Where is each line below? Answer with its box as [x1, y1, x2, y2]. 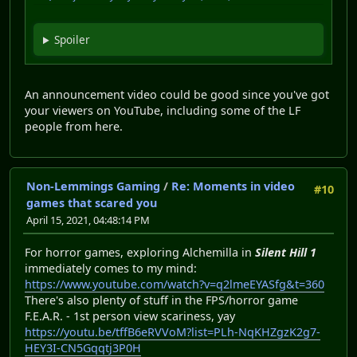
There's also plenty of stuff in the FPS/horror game [25, 292, 298, 308]
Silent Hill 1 [255, 245, 316, 261]
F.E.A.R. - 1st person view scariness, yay [25, 308, 235, 324]
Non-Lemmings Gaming [26, 178, 160, 194]
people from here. [25, 119, 123, 135]
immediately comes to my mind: [25, 261, 197, 277]
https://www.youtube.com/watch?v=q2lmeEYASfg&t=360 [25, 277, 324, 292]
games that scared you [26, 194, 157, 210]
